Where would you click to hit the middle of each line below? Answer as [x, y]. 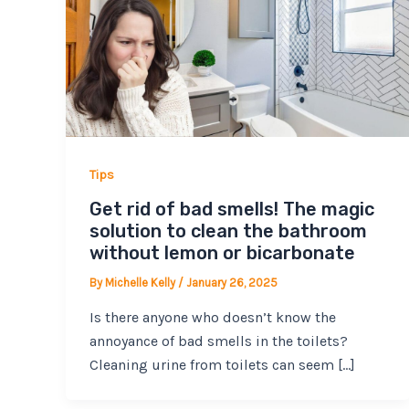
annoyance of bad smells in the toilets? [218, 341]
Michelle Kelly [141, 283]
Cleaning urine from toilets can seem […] [222, 364]
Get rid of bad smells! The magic [231, 210]
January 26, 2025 [231, 283]
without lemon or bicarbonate [222, 253]
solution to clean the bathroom [228, 231]
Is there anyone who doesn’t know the [212, 317]
